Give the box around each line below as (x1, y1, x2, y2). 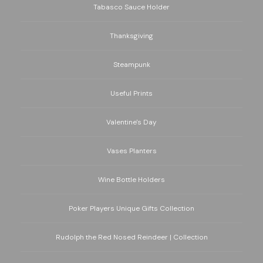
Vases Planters (106, 146, 157, 156)
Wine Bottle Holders (98, 175, 165, 185)
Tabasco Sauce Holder (93, 2, 170, 12)
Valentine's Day (106, 117, 157, 127)
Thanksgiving (110, 31, 153, 41)
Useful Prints (110, 89, 153, 99)
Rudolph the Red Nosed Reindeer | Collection (55, 232, 208, 242)
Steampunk (113, 60, 150, 70)
